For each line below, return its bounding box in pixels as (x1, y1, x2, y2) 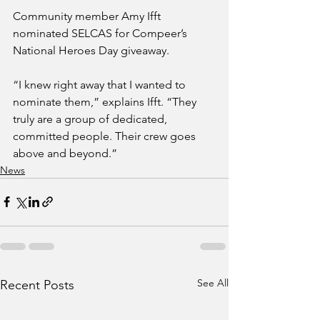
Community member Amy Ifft (13, 9, 164, 23)
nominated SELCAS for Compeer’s (13, 26, 190, 40)
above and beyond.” (13, 146, 117, 160)
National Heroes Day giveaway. (13, 43, 169, 57)
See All (197, 276, 229, 289)
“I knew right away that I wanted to (13, 77, 189, 91)
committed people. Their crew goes (13, 129, 199, 143)
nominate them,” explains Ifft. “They (13, 94, 199, 109)
